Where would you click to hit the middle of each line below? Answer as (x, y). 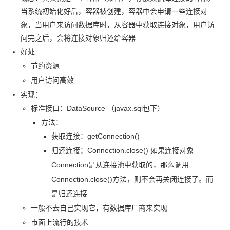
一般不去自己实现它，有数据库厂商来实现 (99, 208)
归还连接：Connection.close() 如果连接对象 (122, 150)
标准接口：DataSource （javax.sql (87, 108)
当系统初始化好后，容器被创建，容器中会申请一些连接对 (114, 11)
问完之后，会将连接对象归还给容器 (78, 38)
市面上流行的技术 (60, 222)
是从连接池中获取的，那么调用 (139, 165)
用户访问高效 (52, 80)
